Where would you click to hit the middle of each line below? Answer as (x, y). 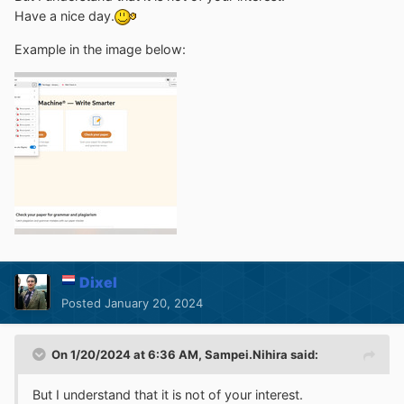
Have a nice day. (64, 16)
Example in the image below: (100, 49)
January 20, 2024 (154, 303)
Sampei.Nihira (246, 354)
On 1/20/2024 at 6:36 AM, (128, 354)
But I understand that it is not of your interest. (168, 394)
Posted (83, 303)
